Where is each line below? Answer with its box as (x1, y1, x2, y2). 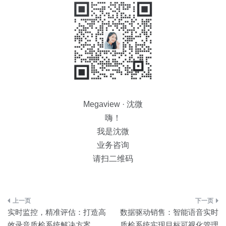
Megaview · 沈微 (83, 100, 143, 109)
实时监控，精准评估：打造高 (8, 208, 106, 217)
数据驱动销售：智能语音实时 (120, 208, 218, 217)
